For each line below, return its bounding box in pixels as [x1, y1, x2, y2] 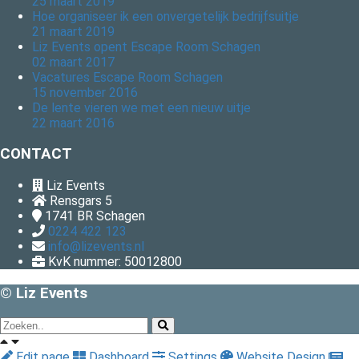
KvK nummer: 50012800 [48, 254, 182, 270]
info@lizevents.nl [48, 239, 144, 255]
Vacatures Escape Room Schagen [32, 69, 223, 85]
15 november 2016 [32, 84, 138, 100]
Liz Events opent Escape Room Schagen [32, 38, 260, 54]
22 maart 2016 [32, 115, 115, 131]
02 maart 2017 [32, 54, 115, 70]
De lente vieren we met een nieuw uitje [32, 99, 251, 115]
